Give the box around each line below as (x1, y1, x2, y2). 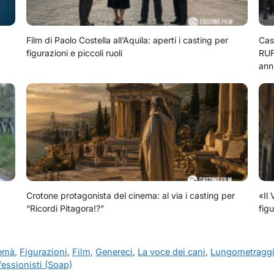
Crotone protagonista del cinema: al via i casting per (26, 190, 235, 201)
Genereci (95, 246, 133, 257)
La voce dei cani (138, 246, 206, 257)
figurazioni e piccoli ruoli (26, 48, 123, 59)
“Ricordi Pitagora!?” (26, 203, 105, 214)
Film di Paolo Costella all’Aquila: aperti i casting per (26, 35, 229, 46)
